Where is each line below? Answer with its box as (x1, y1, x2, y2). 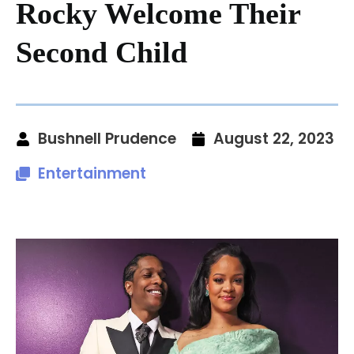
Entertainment (38, 162, 146, 184)
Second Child (16, 35, 187, 69)
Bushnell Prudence (38, 127, 176, 149)
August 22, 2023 (213, 127, 334, 149)
